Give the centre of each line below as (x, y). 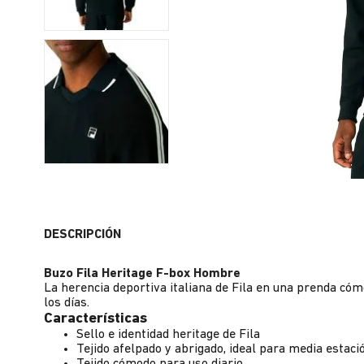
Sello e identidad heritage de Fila (168, 335)
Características (95, 319)
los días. (67, 303)
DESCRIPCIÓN (82, 235)
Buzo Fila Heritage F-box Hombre (142, 274)
